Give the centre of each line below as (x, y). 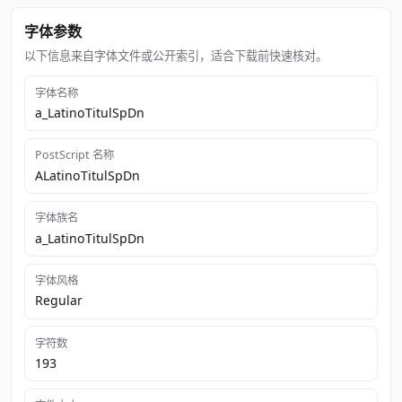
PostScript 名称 (74, 155)
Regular (58, 301)
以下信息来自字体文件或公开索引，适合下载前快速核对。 (176, 56)
